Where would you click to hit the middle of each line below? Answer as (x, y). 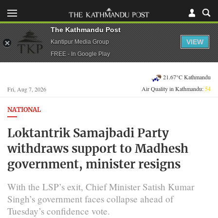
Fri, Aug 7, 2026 (27, 89)
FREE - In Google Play (80, 54)
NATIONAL (24, 110)
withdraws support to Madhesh (98, 149)
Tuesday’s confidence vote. (59, 211)
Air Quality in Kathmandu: (173, 89)
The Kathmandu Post (86, 29)
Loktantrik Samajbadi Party (88, 134)
